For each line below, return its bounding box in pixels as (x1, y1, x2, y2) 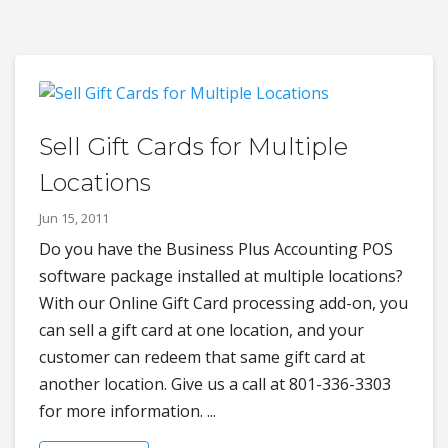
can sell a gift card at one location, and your (39, 318, 364, 341)
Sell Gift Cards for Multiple (39, 131, 348, 161)
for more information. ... (39, 399, 216, 422)
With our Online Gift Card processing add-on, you (39, 291, 408, 314)
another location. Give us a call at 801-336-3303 (39, 372, 391, 395)
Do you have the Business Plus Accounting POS (39, 237, 393, 260)
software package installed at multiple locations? (39, 264, 403, 287)
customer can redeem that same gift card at (39, 345, 365, 368)
